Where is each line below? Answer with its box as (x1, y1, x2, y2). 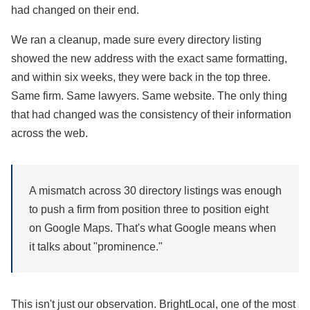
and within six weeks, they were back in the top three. (11, 71, 271, 83)
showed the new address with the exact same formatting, (11, 53, 287, 64)
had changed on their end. (11, 4, 139, 16)
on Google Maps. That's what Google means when (29, 222, 276, 234)
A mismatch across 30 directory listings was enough (29, 185, 282, 197)
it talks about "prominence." (29, 241, 163, 253)
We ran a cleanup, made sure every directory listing (11, 34, 262, 46)
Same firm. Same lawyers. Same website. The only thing (11, 90, 287, 102)
